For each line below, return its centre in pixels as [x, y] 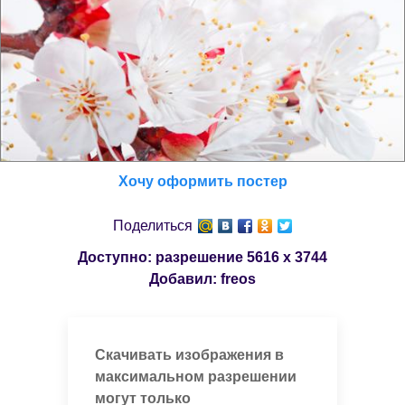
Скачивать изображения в [189, 354]
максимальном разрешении [195, 376]
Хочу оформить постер [202, 181]
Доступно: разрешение [162, 257]
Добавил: [185, 278]
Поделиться [153, 225]
